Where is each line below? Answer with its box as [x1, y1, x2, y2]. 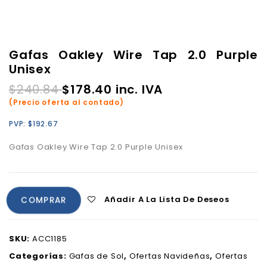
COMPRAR [22, 194, 66, 206]
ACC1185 [32, 232, 67, 244]
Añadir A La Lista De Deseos [104, 193, 229, 205]
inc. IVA [112, 80, 163, 98]
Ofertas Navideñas [129, 250, 210, 262]
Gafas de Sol [69, 250, 125, 262]
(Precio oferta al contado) [9, 97, 124, 107]
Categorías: [9, 250, 69, 262]
